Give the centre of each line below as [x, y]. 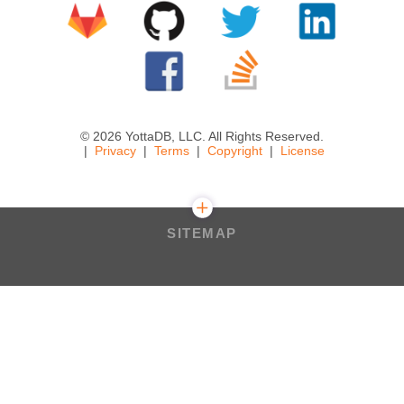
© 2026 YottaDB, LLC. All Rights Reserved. [202, 136]
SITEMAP [202, 233]
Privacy [115, 151]
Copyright [234, 151]
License [302, 151]
